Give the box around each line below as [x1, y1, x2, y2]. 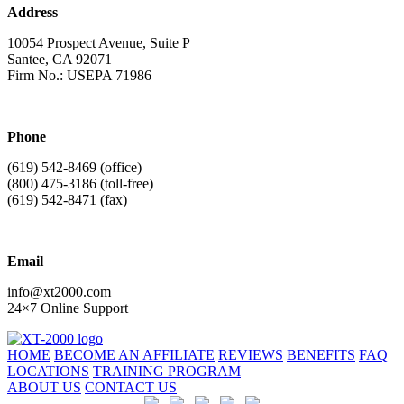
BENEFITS [287, 347, 355, 363]
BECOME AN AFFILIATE [54, 347, 215, 363]
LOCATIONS [7, 363, 89, 380]
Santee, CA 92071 [7, 51, 112, 68]
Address [7, 5, 58, 21]
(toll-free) [96, 176, 153, 192]
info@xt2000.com [7, 284, 111, 300]
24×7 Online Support [7, 300, 128, 317]
